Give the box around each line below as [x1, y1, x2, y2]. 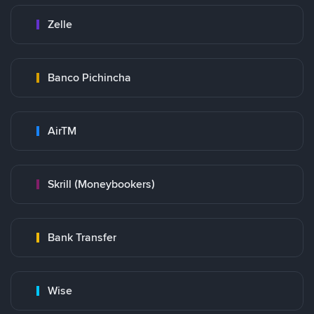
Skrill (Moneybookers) [48, 177, 155, 191]
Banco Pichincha [48, 70, 131, 85]
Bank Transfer [48, 230, 116, 245]
